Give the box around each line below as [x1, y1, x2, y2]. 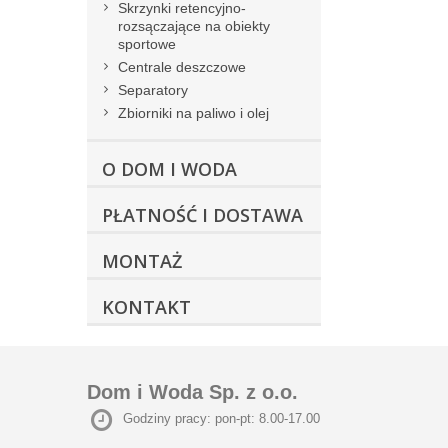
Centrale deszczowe [118, 59, 246, 76]
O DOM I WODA [102, 157, 237, 182]
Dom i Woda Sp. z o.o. [87, 381, 298, 404]
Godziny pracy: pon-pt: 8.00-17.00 [123, 411, 320, 427]
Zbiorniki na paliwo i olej [118, 105, 269, 122]
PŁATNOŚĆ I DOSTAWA [102, 203, 303, 228]
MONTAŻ [102, 249, 182, 274]
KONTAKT [102, 295, 191, 320]
